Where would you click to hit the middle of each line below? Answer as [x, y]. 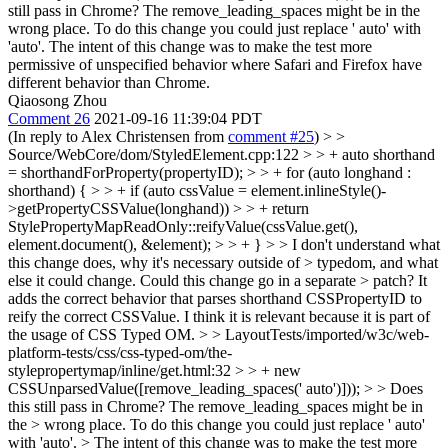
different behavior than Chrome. [109, 82]
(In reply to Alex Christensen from [118, 136]
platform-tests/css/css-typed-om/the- [120, 352]
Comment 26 [49, 118]
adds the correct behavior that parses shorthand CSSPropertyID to [215, 298]
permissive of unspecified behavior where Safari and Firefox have [215, 64]
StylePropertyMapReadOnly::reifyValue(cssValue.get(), [183, 226]
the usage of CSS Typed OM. [103, 334]
